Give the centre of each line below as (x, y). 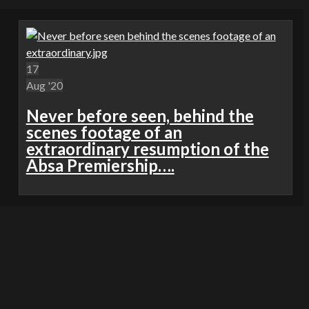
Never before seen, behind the (140, 116)
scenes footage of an (104, 132)
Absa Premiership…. (100, 166)
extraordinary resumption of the (147, 149)
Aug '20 (44, 86)
